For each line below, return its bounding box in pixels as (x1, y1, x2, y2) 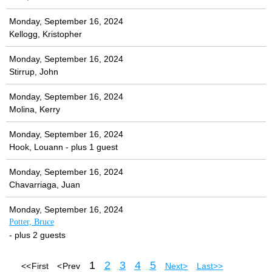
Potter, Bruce (9, 217, 54, 227)
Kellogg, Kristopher (9, 29, 82, 39)
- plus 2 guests (9, 230, 66, 240)
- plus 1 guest (66, 142, 118, 152)
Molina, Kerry (9, 104, 60, 115)
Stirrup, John (9, 67, 58, 77)
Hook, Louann (9, 142, 63, 152)
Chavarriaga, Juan (9, 180, 80, 190)
